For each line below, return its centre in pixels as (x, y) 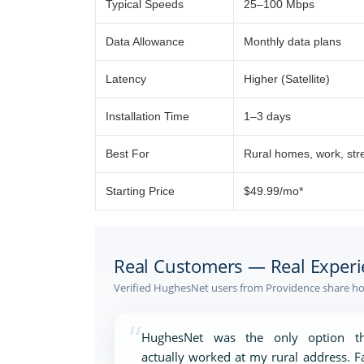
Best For (128, 154)
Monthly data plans (292, 41)
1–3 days (267, 116)
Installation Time (147, 116)
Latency (126, 79)
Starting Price (140, 191)
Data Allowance (145, 41)
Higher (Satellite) (287, 79)
